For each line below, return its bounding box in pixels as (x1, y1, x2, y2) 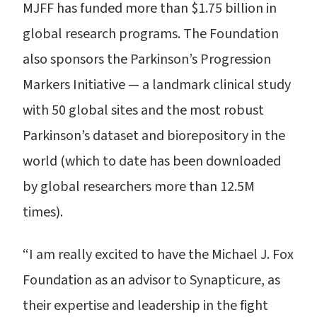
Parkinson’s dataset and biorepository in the (23, 126, 285, 146)
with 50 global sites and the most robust (23, 100, 264, 120)
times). (23, 202, 63, 222)
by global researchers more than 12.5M (23, 177, 255, 197)
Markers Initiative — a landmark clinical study (23, 75, 291, 95)
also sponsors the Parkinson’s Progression (23, 50, 271, 69)
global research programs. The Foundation (23, 24, 279, 44)
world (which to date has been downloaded (23, 151, 281, 171)
